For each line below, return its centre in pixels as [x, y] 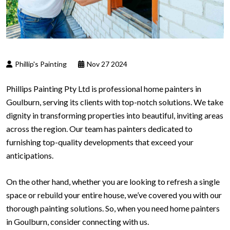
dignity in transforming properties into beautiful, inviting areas [115, 115]
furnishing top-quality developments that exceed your [100, 142]
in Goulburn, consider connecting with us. [78, 221]
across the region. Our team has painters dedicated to [99, 128]
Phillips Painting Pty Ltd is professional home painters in [104, 88]
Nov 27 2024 [106, 64]
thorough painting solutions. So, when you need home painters [113, 208]
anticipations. [30, 155]
